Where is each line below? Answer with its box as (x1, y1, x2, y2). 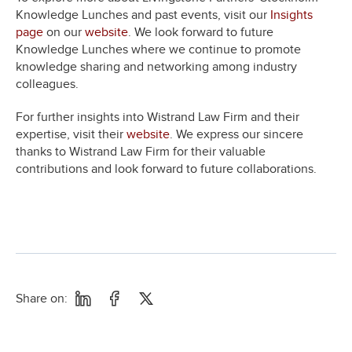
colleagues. (16, 76, 79, 93)
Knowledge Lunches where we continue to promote (16, 42, 301, 58)
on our (43, 24, 85, 41)
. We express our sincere (170, 126, 303, 143)
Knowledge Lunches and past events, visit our (16, 7, 270, 24)
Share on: (16, 291, 68, 307)
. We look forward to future (128, 24, 273, 41)
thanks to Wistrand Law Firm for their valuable (16, 144, 266, 160)
